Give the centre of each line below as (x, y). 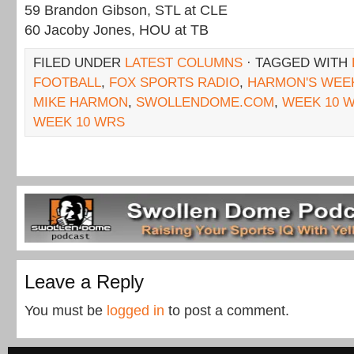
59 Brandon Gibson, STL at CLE (126, 10)
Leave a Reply (84, 282)
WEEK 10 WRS (79, 122)
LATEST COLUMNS (184, 63)
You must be (66, 311)
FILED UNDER (79, 63)
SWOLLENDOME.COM (205, 102)
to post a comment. (227, 311)
